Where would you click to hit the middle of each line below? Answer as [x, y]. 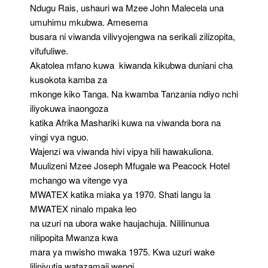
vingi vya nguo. [59, 136]
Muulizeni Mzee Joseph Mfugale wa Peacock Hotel [130, 165]
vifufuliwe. [49, 50]
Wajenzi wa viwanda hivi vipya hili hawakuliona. [122, 151]
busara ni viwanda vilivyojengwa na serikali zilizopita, [133, 36]
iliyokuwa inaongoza [69, 108]
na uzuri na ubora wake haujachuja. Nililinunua [120, 223]
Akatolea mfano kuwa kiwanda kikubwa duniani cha [131, 65]
